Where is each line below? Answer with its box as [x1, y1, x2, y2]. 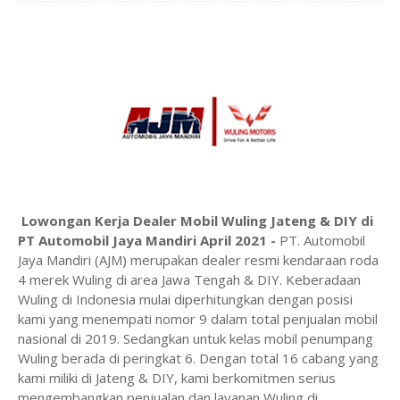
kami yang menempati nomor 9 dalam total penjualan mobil [18, 310, 378, 328]
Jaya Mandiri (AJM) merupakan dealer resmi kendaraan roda [18, 251, 379, 269]
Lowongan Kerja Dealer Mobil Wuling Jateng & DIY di [21, 212, 373, 229]
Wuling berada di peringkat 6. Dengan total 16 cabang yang [18, 349, 379, 367]
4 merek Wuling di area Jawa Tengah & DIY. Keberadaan [18, 271, 361, 288]
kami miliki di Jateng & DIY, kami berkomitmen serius [18, 369, 336, 387]
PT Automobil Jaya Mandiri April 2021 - [18, 231, 279, 249]
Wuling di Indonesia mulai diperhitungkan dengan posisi [18, 290, 353, 308]
